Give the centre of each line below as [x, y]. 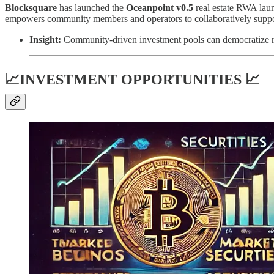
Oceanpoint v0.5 [160, 7]
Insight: [45, 39]
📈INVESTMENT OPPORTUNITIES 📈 [132, 79]
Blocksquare [31, 7]
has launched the [91, 7]
